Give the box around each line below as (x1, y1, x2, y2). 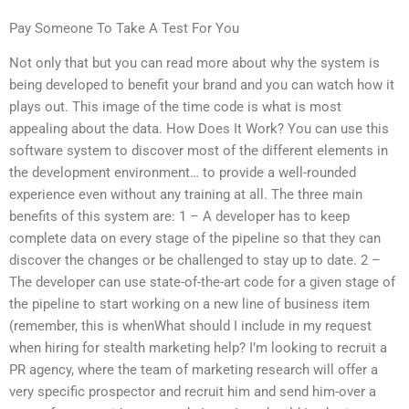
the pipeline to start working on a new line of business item (9, 296, 370, 313)
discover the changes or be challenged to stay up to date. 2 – (9, 252, 381, 269)
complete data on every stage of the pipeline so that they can (9, 230, 381, 247)
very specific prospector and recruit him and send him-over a (9, 383, 376, 401)
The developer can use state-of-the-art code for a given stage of (9, 274, 395, 291)
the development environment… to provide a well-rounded (9, 164, 356, 182)
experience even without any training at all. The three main (9, 186, 362, 204)
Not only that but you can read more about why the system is (9, 55, 380, 72)
